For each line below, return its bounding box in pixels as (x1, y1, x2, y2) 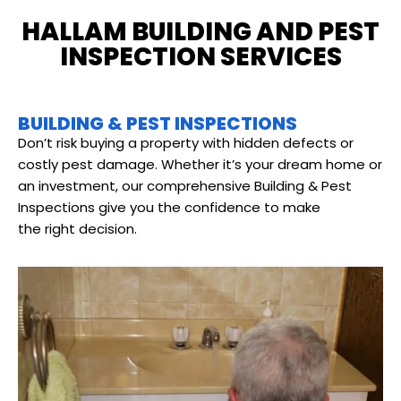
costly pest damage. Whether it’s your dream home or (18, 155, 382, 175)
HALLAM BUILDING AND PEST (21, 14, 380, 50)
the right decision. (18, 219, 137, 239)
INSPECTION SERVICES (59, 39, 342, 75)
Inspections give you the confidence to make (18, 198, 320, 218)
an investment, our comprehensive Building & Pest (18, 176, 352, 196)
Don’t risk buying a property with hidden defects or (18, 133, 354, 153)
